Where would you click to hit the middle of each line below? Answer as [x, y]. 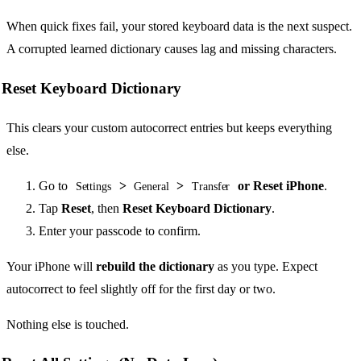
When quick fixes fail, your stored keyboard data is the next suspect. [179, 27]
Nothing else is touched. [68, 324]
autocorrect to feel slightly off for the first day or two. [141, 288]
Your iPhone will [51, 266]
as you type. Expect [266, 266]
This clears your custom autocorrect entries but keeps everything [169, 127]
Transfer [211, 186]
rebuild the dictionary [155, 266]
